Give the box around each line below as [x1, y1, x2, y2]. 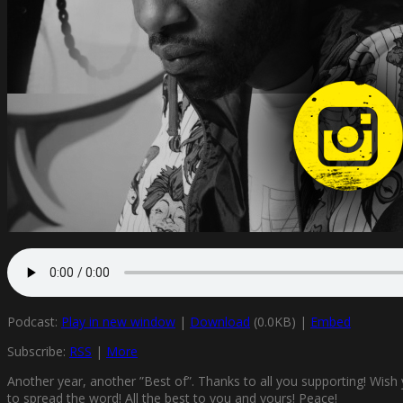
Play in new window [61, 312, 175, 330]
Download [190, 312, 250, 330]
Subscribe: [7, 342, 69, 360]
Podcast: [7, 312, 61, 330]
